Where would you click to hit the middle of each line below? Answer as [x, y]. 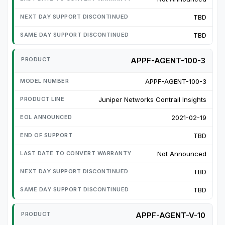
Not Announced [182, 153]
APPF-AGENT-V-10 [171, 215]
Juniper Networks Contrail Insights [152, 99]
